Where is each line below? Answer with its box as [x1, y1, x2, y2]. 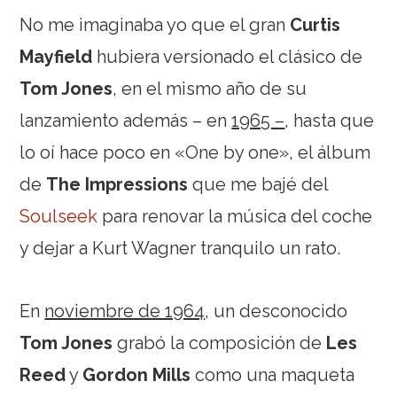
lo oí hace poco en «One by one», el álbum [19, 141, 371, 163]
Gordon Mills [82, 363, 191, 385]
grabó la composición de [113, 331, 327, 354]
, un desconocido [205, 300, 348, 322]
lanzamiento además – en [19, 109, 232, 131]
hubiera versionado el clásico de [92, 45, 363, 67]
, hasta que [284, 109, 375, 131]
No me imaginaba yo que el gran [19, 13, 291, 35]
